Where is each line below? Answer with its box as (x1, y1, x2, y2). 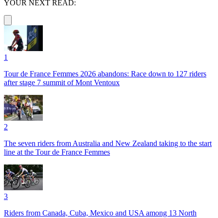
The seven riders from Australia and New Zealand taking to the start (4, 139, 212, 147)
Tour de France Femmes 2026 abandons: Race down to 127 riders (4, 70, 206, 78)
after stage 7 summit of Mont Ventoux (4, 78, 120, 87)
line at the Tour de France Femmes (4, 148, 110, 156)
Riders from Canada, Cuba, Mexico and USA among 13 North (4, 209, 197, 217)
